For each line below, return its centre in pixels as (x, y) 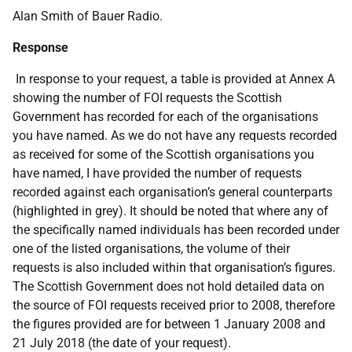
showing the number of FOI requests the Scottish (147, 98)
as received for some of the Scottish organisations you (163, 154)
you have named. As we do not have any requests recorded (175, 136)
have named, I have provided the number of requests (157, 173)
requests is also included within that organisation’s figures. (174, 268)
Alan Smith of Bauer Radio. (88, 16)
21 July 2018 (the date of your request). (122, 343)
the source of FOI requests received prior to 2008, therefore (174, 305)
